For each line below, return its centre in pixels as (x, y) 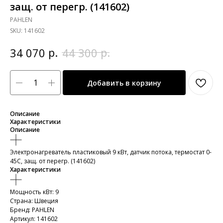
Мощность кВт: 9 (34, 192)
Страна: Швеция (34, 201)
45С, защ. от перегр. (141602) (53, 161)
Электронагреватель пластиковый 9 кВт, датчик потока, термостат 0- (111, 152)
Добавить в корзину (124, 83)
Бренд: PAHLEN (32, 210)
